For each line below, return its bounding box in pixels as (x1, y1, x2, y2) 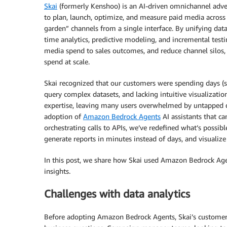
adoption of (44, 112, 83, 121)
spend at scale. (44, 57, 90, 66)
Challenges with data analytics (44, 187, 190, 201)
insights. (44, 167, 70, 175)
